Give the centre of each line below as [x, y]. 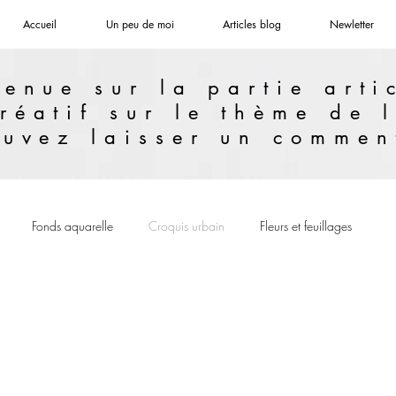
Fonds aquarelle [72, 225]
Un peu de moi [140, 24]
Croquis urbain [187, 225]
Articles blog [251, 24]
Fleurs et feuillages [306, 225]
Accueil [40, 24]
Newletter [351, 24]
